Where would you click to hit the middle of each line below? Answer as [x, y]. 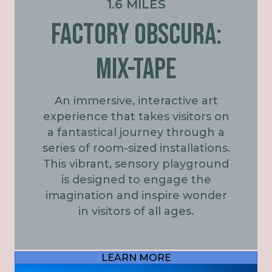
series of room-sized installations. [136, 148]
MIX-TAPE [136, 69]
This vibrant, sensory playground [136, 164]
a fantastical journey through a [136, 132]
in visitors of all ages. [136, 211]
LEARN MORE [136, 257]
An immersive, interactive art [136, 100]
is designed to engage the [136, 179]
